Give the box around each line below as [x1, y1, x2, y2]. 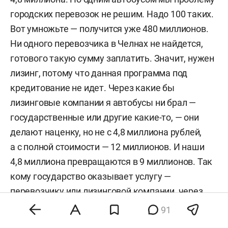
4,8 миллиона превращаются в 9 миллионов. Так [10, 156, 213, 167]
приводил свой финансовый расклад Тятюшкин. [10, 215, 212, 226]
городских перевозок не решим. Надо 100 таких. [10, 9, 214, 20]
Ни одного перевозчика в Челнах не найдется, [10, 38, 203, 49]
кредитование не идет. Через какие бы [10, 82, 175, 94]
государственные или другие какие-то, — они [10, 112, 199, 123]
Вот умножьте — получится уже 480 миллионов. [10, 23, 209, 35]
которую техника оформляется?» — [10, 201, 158, 212]
